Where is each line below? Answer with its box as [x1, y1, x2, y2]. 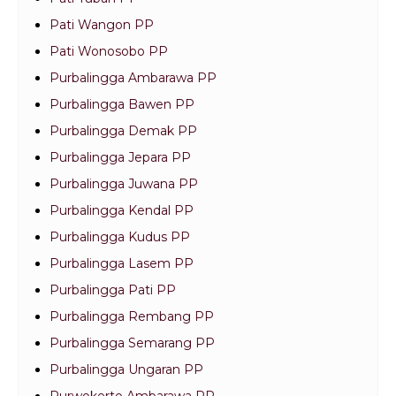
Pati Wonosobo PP [49, 43, 168, 60]
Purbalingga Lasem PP [49, 255, 194, 272]
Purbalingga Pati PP [49, 282, 176, 299]
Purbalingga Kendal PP [49, 202, 194, 219]
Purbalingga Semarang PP [49, 335, 215, 352]
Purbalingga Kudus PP [49, 229, 190, 246]
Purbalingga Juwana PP [49, 176, 198, 193]
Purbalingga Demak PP [49, 123, 197, 140]
